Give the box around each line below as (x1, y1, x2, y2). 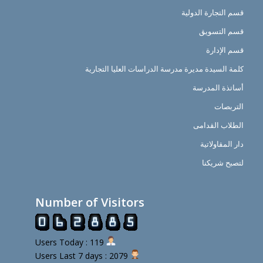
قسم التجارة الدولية (181, 7, 244, 18)
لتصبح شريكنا (201, 157, 244, 168)
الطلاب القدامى (193, 120, 244, 131)
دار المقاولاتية (200, 139, 244, 150)
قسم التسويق (198, 26, 244, 37)
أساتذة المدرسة (192, 82, 244, 93)
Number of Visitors (35, 194, 145, 211)
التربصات (214, 101, 244, 112)
